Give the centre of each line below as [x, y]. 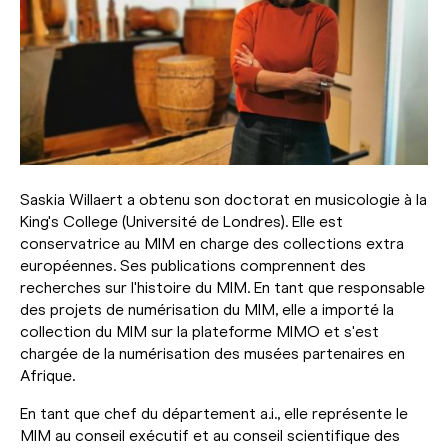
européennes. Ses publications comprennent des [193, 265]
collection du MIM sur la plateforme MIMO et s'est [199, 331]
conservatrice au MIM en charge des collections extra [212, 243]
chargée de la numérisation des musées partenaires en [212, 353]
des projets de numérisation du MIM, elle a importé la [207, 309]
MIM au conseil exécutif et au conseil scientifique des [210, 435]
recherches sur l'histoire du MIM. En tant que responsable [222, 287]
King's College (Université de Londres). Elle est [181, 221]
